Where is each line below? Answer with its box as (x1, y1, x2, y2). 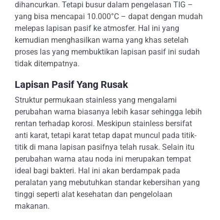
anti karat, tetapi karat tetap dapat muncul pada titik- (15, 131, 196, 140)
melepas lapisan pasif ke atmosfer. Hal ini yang (15, 24, 179, 33)
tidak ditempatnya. (15, 59, 80, 68)
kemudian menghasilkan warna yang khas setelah (15, 35, 189, 45)
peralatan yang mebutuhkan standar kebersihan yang (15, 178, 200, 187)
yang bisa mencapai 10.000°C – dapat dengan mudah (15, 12, 203, 21)
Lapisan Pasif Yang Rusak (15, 79, 128, 90)
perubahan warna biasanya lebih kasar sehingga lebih (15, 107, 202, 116)
